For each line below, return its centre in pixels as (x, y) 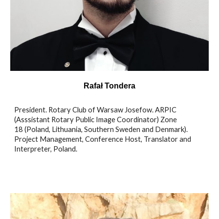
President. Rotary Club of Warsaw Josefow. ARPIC (96, 110)
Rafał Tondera (109, 86)
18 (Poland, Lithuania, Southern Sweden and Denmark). (101, 130)
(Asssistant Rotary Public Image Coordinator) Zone (96, 120)
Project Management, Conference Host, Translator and (103, 139)
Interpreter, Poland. (46, 149)
